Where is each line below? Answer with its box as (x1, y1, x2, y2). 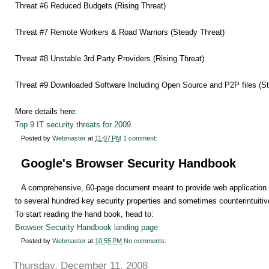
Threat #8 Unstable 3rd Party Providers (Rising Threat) (15, 53, 204, 63)
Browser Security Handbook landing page (15, 223, 158, 232)
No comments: (124, 237, 168, 245)
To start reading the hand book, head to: (15, 210, 154, 219)
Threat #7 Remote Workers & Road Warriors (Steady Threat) (15, 27, 225, 37)
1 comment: (123, 134, 159, 142)
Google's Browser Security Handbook (21, 156, 236, 170)
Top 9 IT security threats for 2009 (15, 119, 131, 129)
